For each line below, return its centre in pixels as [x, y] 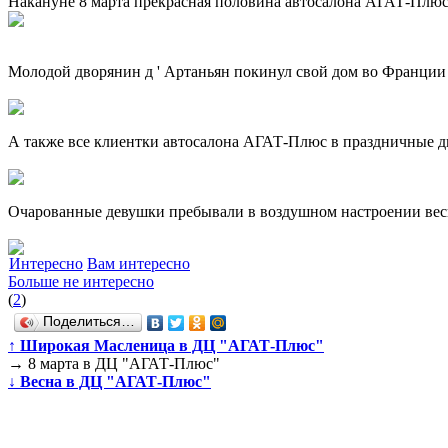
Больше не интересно [81, 282]
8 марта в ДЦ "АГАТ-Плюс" [122, 364]
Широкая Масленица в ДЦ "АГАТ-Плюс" [170, 346]
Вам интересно [138, 264]
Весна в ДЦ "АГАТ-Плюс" [113, 382]
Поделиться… [89, 322]
